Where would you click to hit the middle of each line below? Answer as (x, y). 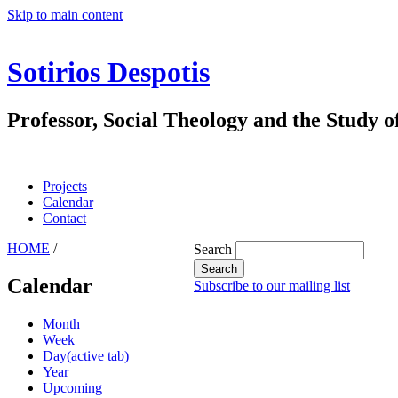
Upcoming (72, 387)
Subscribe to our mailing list (272, 286)
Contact (64, 218)
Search (215, 249)
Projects (65, 186)
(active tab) (98, 355)
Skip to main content (65, 15)
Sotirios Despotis (108, 72)
